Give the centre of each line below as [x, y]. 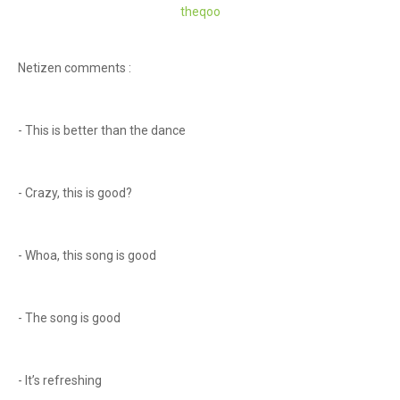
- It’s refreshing [61, 380]
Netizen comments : [76, 68]
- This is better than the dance [103, 130]
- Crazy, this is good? [76, 193]
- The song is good [71, 318]
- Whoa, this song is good [88, 255]
